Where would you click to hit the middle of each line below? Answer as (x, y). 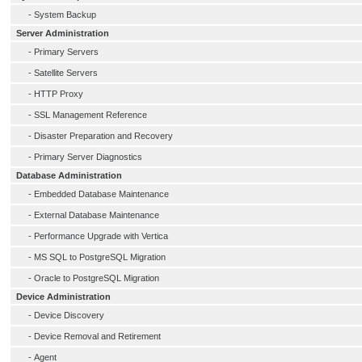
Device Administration (63, 297)
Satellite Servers (66, 73)
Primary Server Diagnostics (88, 157)
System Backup (65, 15)
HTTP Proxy (59, 94)
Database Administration (69, 175)
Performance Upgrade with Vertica (101, 236)
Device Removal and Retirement (97, 336)
